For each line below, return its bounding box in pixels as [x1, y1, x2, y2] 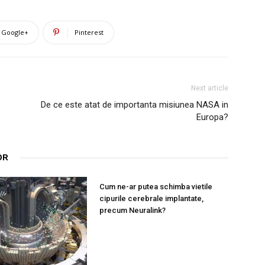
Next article [191, 84, 228, 92]
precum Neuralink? [99, 206, 166, 215]
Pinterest [75, 28, 104, 37]
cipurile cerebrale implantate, [99, 194, 203, 203]
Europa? [196, 112, 228, 122]
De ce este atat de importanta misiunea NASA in [41, 99, 228, 110]
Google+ [1, 28, 28, 37]
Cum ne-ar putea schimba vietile [99, 182, 212, 191]
